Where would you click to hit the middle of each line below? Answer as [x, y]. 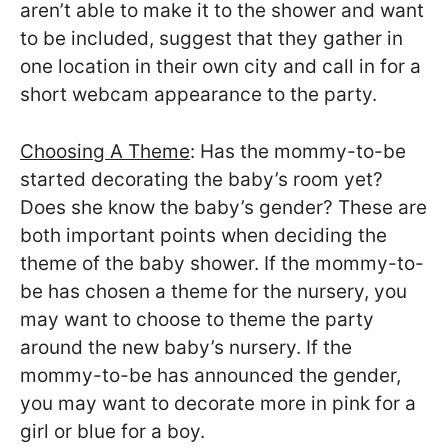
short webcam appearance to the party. [198, 95]
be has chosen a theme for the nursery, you [213, 291]
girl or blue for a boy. [112, 431]
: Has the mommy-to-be [298, 151]
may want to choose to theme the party [197, 319]
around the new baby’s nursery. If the [186, 347]
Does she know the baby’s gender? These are [223, 207]
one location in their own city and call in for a [220, 67]
